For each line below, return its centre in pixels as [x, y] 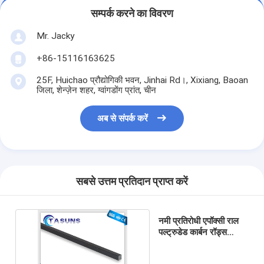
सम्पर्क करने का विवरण [132, 14]
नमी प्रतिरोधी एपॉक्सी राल [199, 221]
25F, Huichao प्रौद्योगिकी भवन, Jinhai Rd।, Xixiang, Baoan [142, 80]
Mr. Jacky [55, 36]
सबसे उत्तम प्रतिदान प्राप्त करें [132, 182]
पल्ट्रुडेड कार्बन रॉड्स [193, 232]
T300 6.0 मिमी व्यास [194, 243]
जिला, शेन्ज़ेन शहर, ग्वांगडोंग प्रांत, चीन [96, 90]
